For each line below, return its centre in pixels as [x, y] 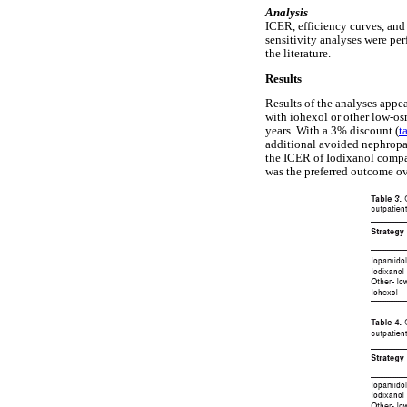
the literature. [298, 54]
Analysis [287, 13]
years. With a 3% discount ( [332, 131]
